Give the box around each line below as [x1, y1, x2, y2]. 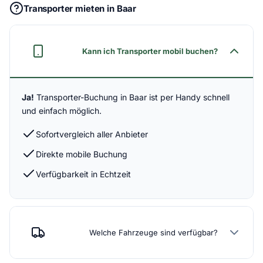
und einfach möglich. [22, 106, 102, 116]
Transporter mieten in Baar [23, 2, 137, 14]
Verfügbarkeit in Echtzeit [36, 168, 131, 179]
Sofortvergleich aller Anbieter [36, 129, 148, 139]
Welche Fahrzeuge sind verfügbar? [89, 228, 218, 238]
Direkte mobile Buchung [36, 149, 127, 159]
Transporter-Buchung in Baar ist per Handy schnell [34, 92, 230, 103]
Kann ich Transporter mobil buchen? [82, 46, 218, 56]
